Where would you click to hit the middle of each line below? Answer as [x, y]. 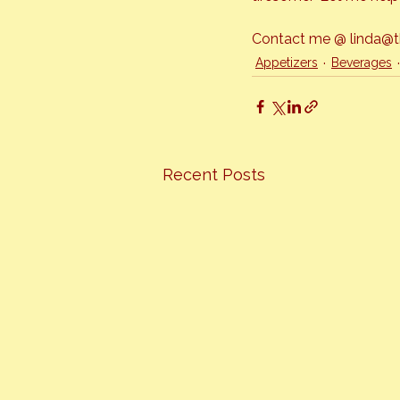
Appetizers [287, 62]
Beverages [362, 62]
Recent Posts [214, 175]
